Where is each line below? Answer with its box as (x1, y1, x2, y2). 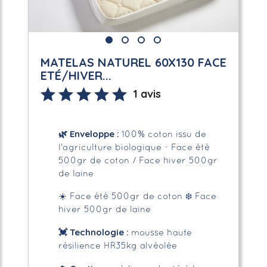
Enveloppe (67, 128, 114, 139)
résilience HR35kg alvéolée (58, 241, 177, 250)
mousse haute (131, 228, 192, 237)
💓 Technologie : (58, 226, 131, 238)
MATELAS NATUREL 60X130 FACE (40, 54, 226, 70)
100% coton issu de (121, 130, 206, 139)
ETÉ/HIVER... (40, 67, 111, 83)
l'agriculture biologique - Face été (58, 143, 210, 152)
